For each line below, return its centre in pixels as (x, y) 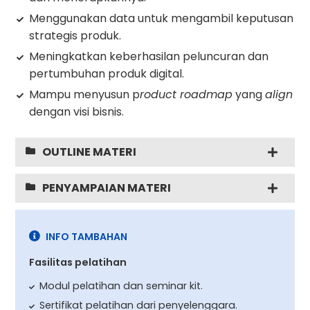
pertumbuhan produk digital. (107, 73)
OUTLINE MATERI (90, 152)
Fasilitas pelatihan (78, 262)
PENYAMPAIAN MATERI (107, 188)
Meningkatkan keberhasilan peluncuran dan (149, 56)
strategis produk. (75, 35)
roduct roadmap (186, 94)
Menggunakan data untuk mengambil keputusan (162, 18)
